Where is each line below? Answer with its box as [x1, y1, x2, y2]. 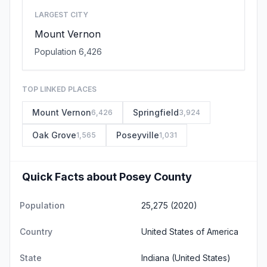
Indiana [141, 252, 169, 263]
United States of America [141, 226, 238, 237]
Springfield [133, 107, 179, 117]
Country [20, 226, 52, 237]
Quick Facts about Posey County [22, 170, 192, 183]
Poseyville [116, 129, 159, 140]
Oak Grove [32, 129, 76, 140]
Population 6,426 [35, 46, 102, 57]
